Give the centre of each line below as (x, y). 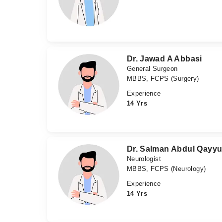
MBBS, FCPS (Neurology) (166, 169)
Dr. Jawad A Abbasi (164, 58)
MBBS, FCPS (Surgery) (163, 78)
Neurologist (144, 159)
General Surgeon (152, 68)
